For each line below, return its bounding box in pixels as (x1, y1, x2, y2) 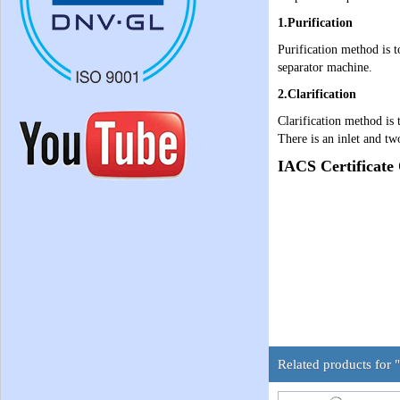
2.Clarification (278, 87, 356, 101)
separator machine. (278, 61, 372, 74)
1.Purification (278, 16, 353, 29)
